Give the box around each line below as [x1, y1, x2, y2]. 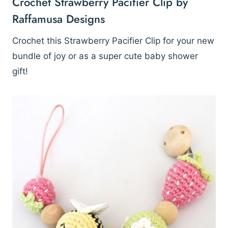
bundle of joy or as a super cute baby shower [12, 51, 198, 62]
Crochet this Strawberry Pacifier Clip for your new [12, 36, 214, 46]
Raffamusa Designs [12, 11, 105, 27]
